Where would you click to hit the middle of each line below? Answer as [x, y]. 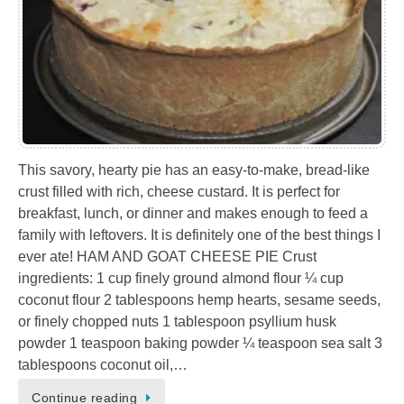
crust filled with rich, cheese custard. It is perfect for [179, 191]
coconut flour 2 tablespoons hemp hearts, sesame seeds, [199, 299]
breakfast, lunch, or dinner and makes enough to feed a [193, 213]
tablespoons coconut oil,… [103, 364]
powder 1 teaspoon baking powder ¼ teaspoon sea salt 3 [200, 343]
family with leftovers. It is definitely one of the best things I [199, 234]
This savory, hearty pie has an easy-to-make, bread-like [194, 170]
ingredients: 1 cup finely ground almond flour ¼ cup [181, 278]
